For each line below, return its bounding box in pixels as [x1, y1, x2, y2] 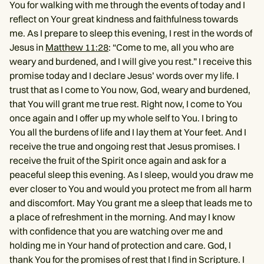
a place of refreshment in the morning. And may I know [9, 210, 235, 223]
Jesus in [9, 41, 45, 53]
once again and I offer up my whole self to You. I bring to [9, 111, 237, 124]
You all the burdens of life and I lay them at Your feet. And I [9, 126, 246, 138]
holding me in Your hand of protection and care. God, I [9, 239, 231, 251]
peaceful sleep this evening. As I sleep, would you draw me [9, 168, 253, 180]
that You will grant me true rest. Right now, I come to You [9, 97, 242, 110]
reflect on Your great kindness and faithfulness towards [9, 12, 238, 25]
